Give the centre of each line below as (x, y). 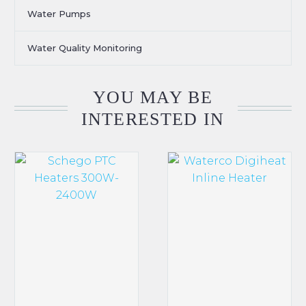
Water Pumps (59, 13)
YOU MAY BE (152, 97)
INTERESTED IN (153, 119)
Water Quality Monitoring (85, 47)
